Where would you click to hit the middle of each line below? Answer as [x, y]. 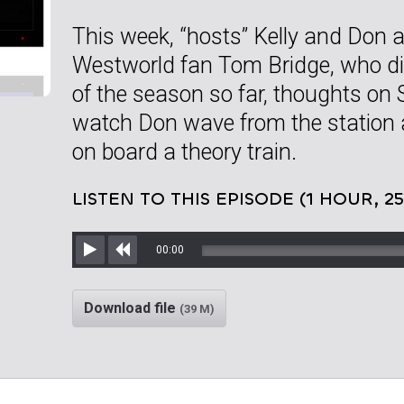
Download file [132, 308]
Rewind [146, 271]
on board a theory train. [184, 151]
